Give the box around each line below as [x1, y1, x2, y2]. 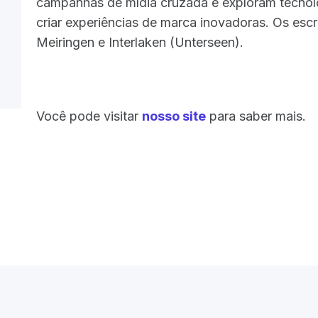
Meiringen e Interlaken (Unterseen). [36, 35, 244, 50]
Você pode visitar [36, 109, 143, 124]
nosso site [142, 109, 207, 124]
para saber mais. [206, 109, 307, 124]
